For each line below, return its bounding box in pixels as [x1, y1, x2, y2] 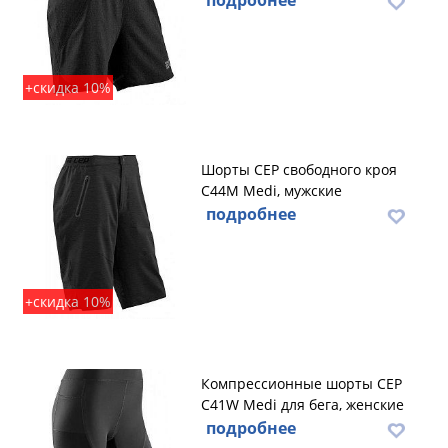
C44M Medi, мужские [201, 181, 342, 200]
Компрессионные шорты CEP [201, 374, 402, 393]
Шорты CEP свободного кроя [201, 160, 397, 179]
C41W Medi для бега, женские [201, 395, 404, 414]
